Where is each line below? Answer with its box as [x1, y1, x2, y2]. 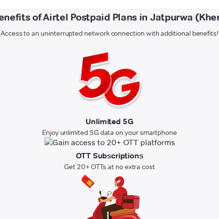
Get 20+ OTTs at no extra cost [64, 162, 155, 172]
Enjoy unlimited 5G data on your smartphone [42, 128, 177, 137]
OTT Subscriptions [76, 151, 143, 161]
